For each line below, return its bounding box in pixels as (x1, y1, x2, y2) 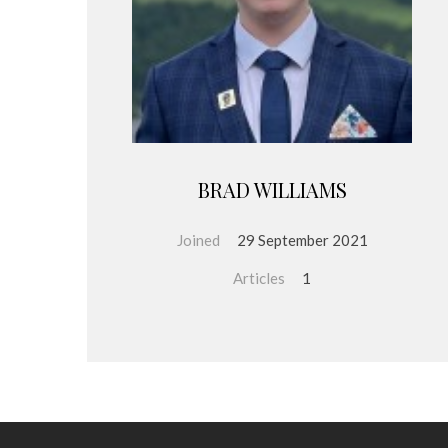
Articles (233, 268, 285, 287)
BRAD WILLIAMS (197, 175, 347, 203)
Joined (176, 230, 220, 249)
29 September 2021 (236, 230, 368, 249)
